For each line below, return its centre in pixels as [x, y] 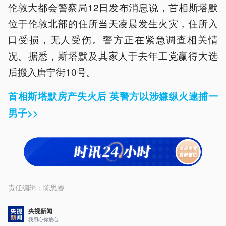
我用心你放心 [43, 219]
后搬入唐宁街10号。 [52, 72]
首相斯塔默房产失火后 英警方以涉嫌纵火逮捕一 [113, 96]
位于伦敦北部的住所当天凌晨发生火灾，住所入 [113, 23]
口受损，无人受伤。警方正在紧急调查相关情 [113, 39]
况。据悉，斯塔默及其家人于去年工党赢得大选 [113, 55]
